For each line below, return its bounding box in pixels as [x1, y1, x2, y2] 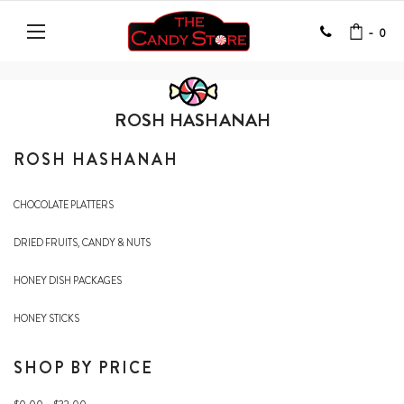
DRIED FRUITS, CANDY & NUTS [14, 235, 151, 250]
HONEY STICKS [14, 311, 79, 326]
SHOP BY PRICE [14, 356, 153, 380]
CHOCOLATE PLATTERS [14, 197, 114, 212]
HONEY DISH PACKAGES [14, 273, 122, 288]
